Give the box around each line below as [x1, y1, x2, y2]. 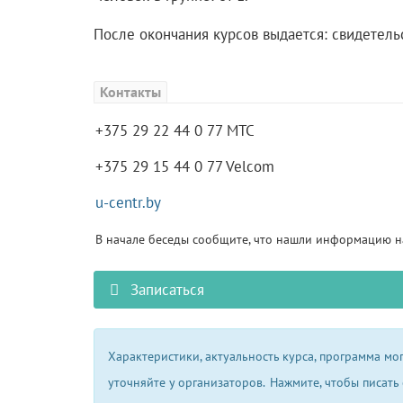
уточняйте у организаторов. [107, 372, 265, 390]
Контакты [99, 82, 161, 101]
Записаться [126, 279, 205, 300]
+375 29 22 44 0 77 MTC [94, 120, 255, 140]
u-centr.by [94, 192, 161, 212]
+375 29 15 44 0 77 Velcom [94, 156, 274, 176]
